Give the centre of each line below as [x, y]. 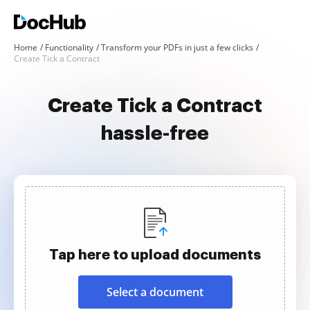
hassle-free [155, 134]
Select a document [155, 292]
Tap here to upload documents [155, 255]
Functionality [69, 47]
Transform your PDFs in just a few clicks [177, 47]
